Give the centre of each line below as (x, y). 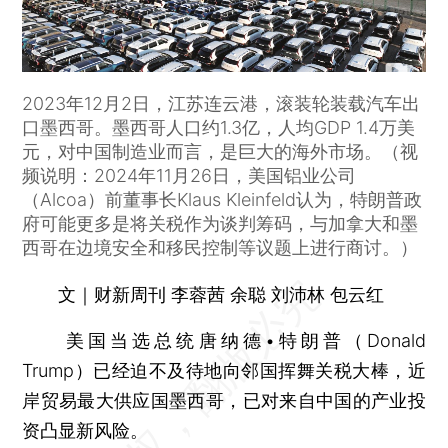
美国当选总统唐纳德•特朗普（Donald (224, 340)
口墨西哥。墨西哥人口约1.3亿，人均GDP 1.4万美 (219, 127)
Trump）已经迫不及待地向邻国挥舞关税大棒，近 (224, 370)
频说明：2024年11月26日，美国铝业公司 (189, 175)
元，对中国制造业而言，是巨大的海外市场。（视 (220, 151)
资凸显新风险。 (85, 430)
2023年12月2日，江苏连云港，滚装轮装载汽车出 (221, 103)
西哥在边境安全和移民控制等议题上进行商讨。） (220, 247)
